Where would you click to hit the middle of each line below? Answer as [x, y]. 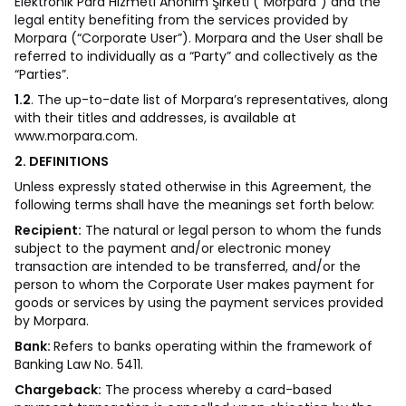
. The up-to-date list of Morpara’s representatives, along [209, 100]
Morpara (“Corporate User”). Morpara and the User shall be [199, 38]
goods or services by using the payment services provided [199, 303]
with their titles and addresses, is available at [155, 118]
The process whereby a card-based [217, 390]
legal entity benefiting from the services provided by [181, 20]
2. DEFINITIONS [62, 161]
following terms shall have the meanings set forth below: [194, 205]
